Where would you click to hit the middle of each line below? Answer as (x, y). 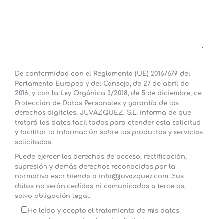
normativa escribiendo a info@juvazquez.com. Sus (99, 177)
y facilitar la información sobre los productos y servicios (109, 133)
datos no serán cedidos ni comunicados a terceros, (100, 186)
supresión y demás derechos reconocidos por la (95, 167)
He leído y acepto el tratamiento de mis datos (103, 211)
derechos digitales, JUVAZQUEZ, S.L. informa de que (103, 113)
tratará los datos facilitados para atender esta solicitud (108, 123)
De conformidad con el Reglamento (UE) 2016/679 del (102, 74)
